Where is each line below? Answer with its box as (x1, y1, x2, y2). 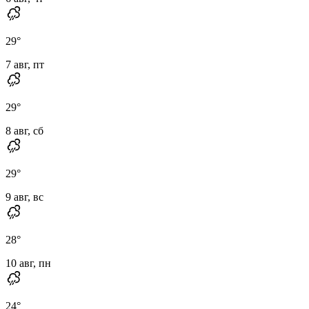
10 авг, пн (6, 257, 51, 269)
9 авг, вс (6, 190, 43, 203)
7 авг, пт (6, 58, 44, 70)
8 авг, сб (6, 124, 43, 137)
